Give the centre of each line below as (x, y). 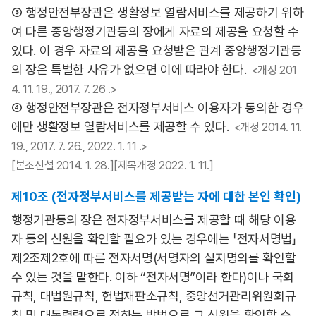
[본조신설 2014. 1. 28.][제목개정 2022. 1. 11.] (113, 165)
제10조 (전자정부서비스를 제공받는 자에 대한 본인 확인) (156, 196)
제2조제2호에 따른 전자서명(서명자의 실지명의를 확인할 (154, 258)
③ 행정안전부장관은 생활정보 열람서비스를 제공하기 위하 (158, 12)
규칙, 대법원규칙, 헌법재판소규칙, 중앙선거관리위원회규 (154, 296)
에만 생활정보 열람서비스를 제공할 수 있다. (120, 127)
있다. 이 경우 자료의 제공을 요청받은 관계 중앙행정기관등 (157, 50)
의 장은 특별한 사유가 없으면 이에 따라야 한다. (129, 69)
